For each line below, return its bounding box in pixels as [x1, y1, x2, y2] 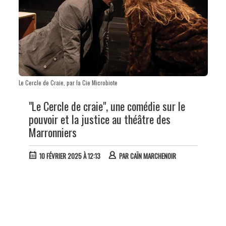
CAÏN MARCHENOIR [130, 150, 176, 161]
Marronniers [28, 124, 77, 140]
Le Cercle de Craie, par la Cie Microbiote [18, 78, 118, 87]
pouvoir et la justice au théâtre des [28, 110, 171, 127]
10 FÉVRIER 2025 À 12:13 [39, 150, 100, 161]
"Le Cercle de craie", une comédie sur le [28, 97, 185, 114]
